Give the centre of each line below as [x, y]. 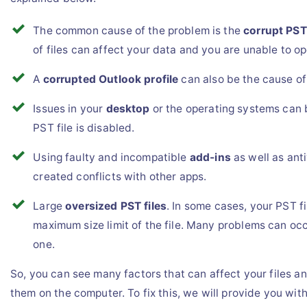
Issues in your [70, 108]
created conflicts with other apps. [120, 176]
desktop [128, 108]
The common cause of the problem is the [138, 30]
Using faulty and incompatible [111, 157]
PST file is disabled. [84, 127]
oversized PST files [116, 206]
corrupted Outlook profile [111, 79]
